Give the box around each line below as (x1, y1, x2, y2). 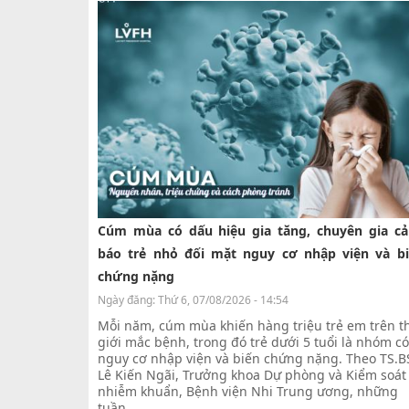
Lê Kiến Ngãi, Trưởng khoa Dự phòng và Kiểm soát (98, 365, 406, 383)
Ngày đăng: (98, 291, 158, 308)
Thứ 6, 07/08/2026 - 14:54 (158, 291, 288, 308)
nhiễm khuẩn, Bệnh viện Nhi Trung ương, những (98, 382, 398, 400)
